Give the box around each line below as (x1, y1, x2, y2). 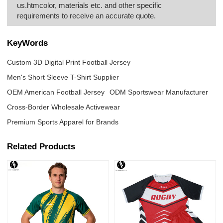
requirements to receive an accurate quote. (17, 11, 156, 20)
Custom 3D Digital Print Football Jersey (7, 58, 131, 66)
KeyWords (7, 38, 48, 48)
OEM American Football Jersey (7, 88, 105, 96)
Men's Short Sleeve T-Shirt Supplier (7, 73, 119, 81)
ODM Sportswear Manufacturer (110, 88, 209, 96)
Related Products (7, 141, 76, 152)
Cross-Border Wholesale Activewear (7, 103, 120, 111)
